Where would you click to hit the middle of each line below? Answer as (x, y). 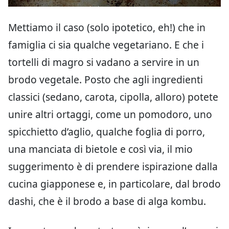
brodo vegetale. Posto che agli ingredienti (106, 80)
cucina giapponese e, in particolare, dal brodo (114, 184)
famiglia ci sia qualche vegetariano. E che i (106, 45)
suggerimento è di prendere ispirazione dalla (113, 167)
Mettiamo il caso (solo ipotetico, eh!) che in (107, 28)
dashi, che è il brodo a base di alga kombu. (107, 201)
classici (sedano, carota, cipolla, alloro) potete (113, 97)
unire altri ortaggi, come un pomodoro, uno (110, 114)
